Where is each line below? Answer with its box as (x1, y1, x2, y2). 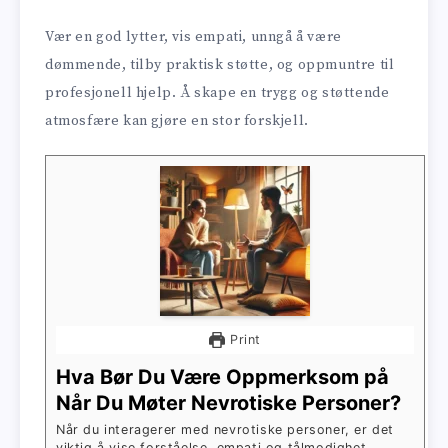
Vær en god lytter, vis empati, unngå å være (45, 28, 342, 47)
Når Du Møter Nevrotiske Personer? (56, 391, 401, 416)
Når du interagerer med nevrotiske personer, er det (56, 422, 395, 438)
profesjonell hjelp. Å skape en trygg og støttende (45, 84, 390, 103)
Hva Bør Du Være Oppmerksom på (56, 365, 389, 390)
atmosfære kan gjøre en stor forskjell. (45, 112, 309, 131)
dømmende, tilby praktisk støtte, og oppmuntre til (45, 56, 395, 75)
